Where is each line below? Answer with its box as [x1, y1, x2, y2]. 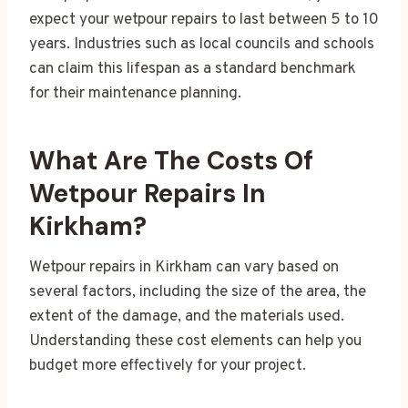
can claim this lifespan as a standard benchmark [29, 59, 356, 80]
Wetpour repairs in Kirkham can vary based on [29, 258, 339, 279]
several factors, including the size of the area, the [29, 282, 366, 303]
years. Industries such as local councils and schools [29, 35, 374, 56]
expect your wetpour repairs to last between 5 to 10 [29, 10, 379, 31]
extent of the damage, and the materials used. [29, 307, 344, 328]
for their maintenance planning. [29, 84, 241, 105]
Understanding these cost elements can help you [29, 331, 362, 352]
